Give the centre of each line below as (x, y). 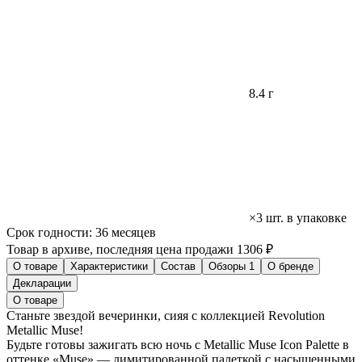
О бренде (290, 267)
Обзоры (229, 267)
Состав (178, 267)
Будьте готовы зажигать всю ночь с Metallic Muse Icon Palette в (178, 345)
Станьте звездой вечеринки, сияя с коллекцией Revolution (166, 316)
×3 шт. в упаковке (298, 218)
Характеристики (109, 267)
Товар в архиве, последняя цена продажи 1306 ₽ (140, 250)
